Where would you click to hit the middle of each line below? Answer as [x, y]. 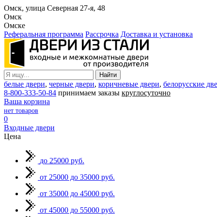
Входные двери [29, 128]
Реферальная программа [44, 34]
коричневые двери [129, 84]
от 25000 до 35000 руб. [77, 177]
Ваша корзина [27, 101]
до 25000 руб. [62, 161]
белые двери [24, 84]
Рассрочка [102, 34]
